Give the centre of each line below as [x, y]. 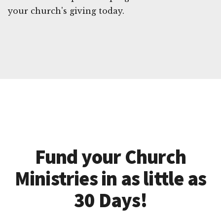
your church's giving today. [66, 11]
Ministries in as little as [110, 178]
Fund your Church [110, 157]
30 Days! [110, 200]
